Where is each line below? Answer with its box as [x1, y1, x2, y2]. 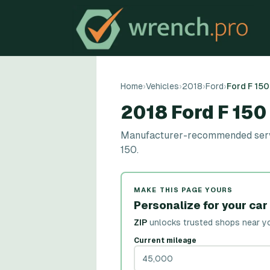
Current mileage [134, 236, 196, 245]
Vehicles [146, 81, 179, 91]
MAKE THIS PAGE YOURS [134, 186, 233, 193]
